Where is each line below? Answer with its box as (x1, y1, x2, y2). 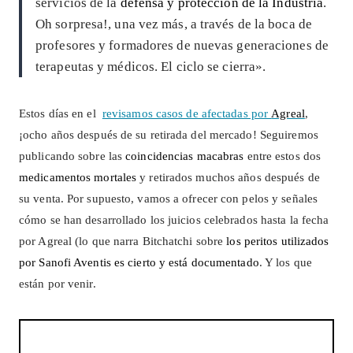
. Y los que (258, 255, 312, 269)
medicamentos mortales (19, 170, 137, 184)
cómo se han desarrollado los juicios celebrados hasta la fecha (19, 213, 329, 226)
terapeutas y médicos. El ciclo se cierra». (35, 58, 266, 74)
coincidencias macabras (125, 149, 244, 162)
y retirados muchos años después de (136, 170, 320, 184)
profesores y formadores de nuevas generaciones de (35, 37, 329, 53)
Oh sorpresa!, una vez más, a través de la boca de (35, 16, 312, 32)
